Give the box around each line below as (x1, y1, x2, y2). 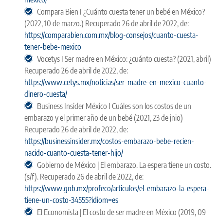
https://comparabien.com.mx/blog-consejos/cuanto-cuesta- (24, 30, 199, 40)
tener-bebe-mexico (24, 41, 81, 52)
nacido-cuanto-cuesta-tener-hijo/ (24, 147, 123, 158)
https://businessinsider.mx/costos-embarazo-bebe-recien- (24, 136, 194, 146)
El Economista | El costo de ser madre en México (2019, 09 (37, 207, 206, 217)
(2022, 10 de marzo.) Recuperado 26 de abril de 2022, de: (24, 18, 189, 28)
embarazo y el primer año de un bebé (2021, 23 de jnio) (24, 112, 183, 123)
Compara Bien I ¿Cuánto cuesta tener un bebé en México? (37, 6, 205, 17)
